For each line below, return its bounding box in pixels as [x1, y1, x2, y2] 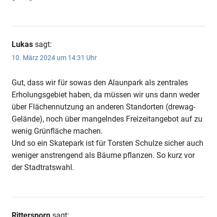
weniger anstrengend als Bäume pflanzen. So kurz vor [12, 150, 195, 160]
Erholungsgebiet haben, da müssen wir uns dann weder [12, 90, 200, 99]
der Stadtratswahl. [12, 162, 74, 172]
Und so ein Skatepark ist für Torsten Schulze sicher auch [12, 138, 203, 148]
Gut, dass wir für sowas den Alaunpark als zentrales [12, 77, 188, 87]
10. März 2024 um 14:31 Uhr [12, 54, 97, 62]
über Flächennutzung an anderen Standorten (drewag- [12, 102, 195, 111]
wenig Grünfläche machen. [12, 126, 103, 136]
